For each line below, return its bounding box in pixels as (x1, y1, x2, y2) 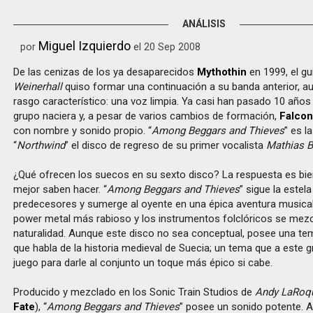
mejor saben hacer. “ (13, 183, 108, 196)
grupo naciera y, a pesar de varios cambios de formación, (13, 110, 280, 122)
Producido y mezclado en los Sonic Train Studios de (13, 286, 256, 298)
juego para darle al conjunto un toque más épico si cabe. (13, 256, 273, 269)
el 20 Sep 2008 (131, 41, 201, 52)
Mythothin (197, 66, 247, 78)
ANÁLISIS (182, 18, 226, 29)
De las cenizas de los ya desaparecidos (13, 66, 198, 78)
